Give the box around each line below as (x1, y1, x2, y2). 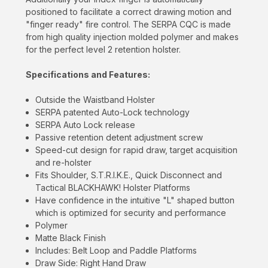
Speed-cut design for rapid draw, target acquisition (35, 145, 238, 156)
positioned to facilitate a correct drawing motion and (26, 7, 232, 17)
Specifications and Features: (26, 69, 150, 80)
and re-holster (35, 157, 92, 168)
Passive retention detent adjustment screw (35, 132, 203, 143)
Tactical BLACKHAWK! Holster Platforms (35, 182, 191, 193)
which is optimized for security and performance (35, 208, 227, 218)
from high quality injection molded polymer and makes (26, 32, 239, 42)
